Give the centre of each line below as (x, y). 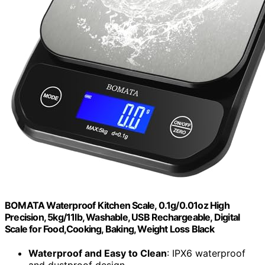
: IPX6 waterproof (206, 253)
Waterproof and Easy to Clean (98, 253)
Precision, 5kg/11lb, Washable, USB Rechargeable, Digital (122, 217)
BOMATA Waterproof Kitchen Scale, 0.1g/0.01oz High (117, 206)
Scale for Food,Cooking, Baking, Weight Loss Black (109, 229)
